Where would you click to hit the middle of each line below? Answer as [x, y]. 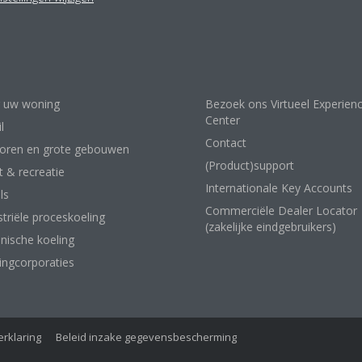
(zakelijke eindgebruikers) [271, 227]
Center [223, 120]
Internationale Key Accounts [279, 188]
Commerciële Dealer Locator [281, 210]
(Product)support [250, 165]
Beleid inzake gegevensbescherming [146, 337]
